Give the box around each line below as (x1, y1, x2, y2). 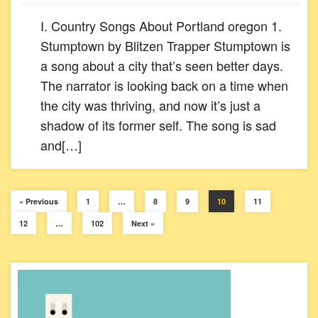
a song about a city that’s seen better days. (40, 56, 283, 75)
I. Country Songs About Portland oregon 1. (40, 16, 282, 35)
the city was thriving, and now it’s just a (40, 96, 261, 114)
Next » (131, 218, 155, 229)
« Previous (19, 196, 58, 207)
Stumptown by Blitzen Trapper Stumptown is (40, 36, 290, 55)
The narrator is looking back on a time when (40, 76, 288, 94)
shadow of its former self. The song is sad (40, 116, 276, 134)
